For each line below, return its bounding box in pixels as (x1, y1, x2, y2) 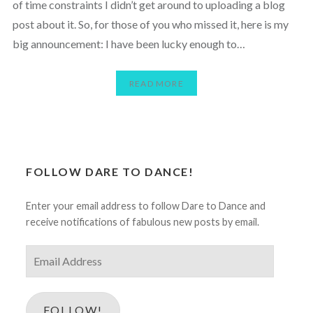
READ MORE (129, 78, 184, 89)
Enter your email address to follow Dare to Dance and (26, 200, 266, 212)
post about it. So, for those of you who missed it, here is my (12, 17, 289, 31)
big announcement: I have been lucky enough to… (12, 37, 245, 51)
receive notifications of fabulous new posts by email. (26, 216, 260, 228)
